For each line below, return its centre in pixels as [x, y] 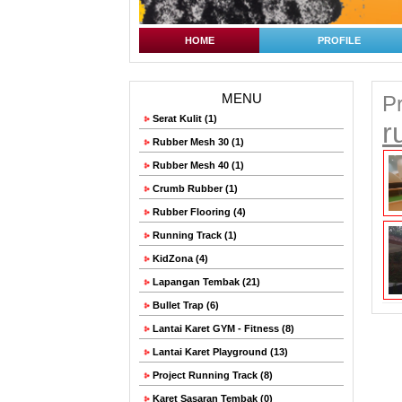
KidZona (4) [179, 259]
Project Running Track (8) [211, 376]
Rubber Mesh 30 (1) [197, 142]
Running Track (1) [193, 236]
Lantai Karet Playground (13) [219, 352]
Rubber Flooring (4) [198, 212]
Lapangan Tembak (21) [205, 282]
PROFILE [339, 41]
